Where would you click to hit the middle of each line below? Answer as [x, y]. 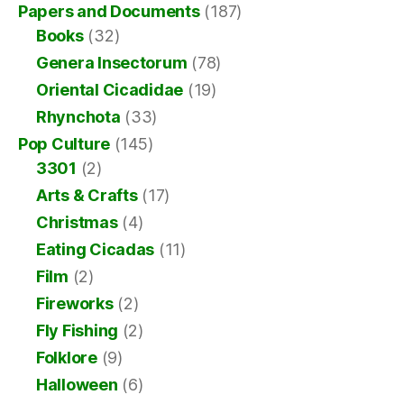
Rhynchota [78, 116]
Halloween [77, 384]
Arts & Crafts [87, 195]
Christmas [77, 222]
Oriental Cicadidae [110, 89]
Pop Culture [64, 143]
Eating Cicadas [96, 249]
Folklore [67, 357]
